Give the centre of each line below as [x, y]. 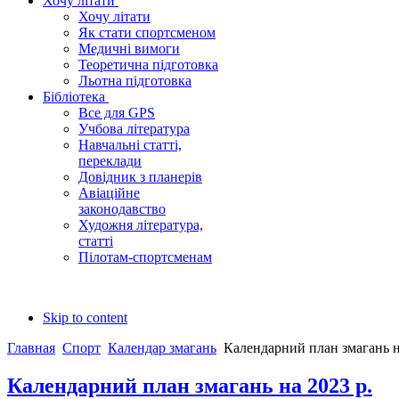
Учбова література [134, 128]
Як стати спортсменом [147, 32]
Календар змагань [162, 347]
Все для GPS [117, 112]
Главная [31, 347]
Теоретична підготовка [148, 64]
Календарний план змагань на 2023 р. [190, 385]
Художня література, [141, 224]
